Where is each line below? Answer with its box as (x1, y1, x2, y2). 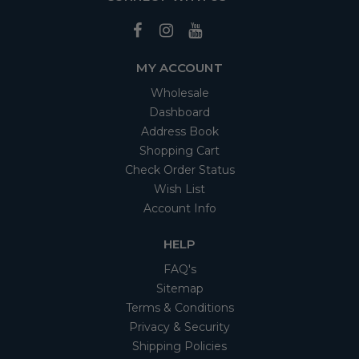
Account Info (143, 201, 216, 216)
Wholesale (150, 86, 209, 101)
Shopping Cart (139, 143, 220, 159)
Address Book (140, 124, 219, 139)
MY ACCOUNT (136, 60, 223, 76)
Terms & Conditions (125, 301, 234, 316)
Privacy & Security (129, 320, 230, 335)
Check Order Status (124, 163, 235, 178)
